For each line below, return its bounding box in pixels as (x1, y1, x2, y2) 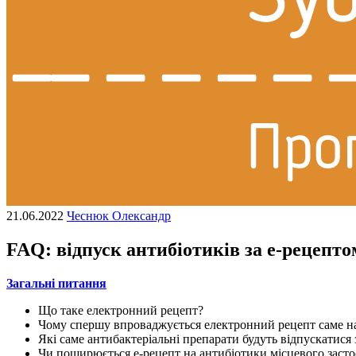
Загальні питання (6, 276, 106, 290)
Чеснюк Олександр (67, 209, 171, 222)
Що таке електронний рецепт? (38, 303, 203, 317)
